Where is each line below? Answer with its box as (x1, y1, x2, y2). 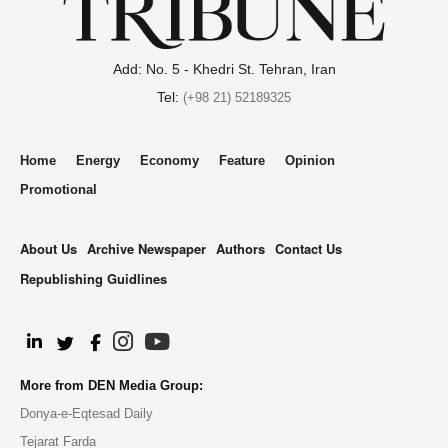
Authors (216, 239, 265, 259)
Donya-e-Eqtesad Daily (20, 406, 153, 422)
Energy (76, 153, 120, 169)
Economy (140, 153, 199, 169)
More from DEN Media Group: (20, 378, 203, 394)
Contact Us (275, 239, 342, 259)
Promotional (20, 182, 97, 198)
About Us (20, 239, 77, 259)
